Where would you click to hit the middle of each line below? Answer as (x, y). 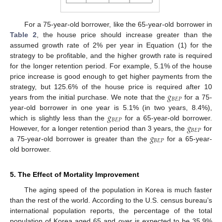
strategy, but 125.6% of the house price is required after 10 (111, 86)
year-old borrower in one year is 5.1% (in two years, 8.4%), (111, 107)
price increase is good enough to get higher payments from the (111, 76)
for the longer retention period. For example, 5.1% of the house (111, 66)
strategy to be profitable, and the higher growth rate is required (111, 55)
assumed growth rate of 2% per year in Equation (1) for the (111, 45)
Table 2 (23, 34)
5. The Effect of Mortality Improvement (75, 174)
